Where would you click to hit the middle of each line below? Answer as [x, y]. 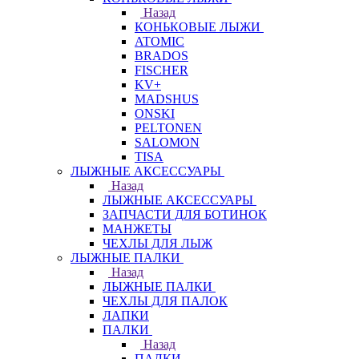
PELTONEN [168, 128]
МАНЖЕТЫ [137, 229]
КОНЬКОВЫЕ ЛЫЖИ [198, 27]
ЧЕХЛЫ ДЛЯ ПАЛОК [165, 301]
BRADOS [161, 56]
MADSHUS [167, 99]
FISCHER [161, 70]
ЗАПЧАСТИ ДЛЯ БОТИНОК [185, 214]
